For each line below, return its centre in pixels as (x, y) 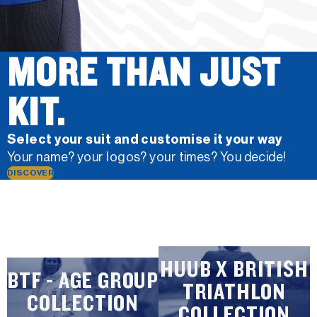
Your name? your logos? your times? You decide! (147, 157)
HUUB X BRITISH (234, 269)
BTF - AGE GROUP (83, 280)
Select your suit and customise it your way (145, 139)
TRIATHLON (234, 292)
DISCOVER (30, 172)
